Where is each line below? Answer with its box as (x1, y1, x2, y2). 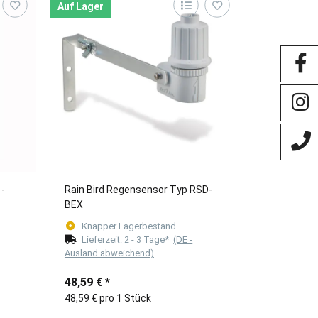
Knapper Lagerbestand (82, 221, 177, 232)
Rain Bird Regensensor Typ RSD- (64, 184, 212, 196)
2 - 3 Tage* (124, 234, 174, 246)
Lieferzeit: (82, 234, 125, 246)
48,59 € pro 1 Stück (64, 292, 151, 305)
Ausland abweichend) (64, 248, 154, 259)
